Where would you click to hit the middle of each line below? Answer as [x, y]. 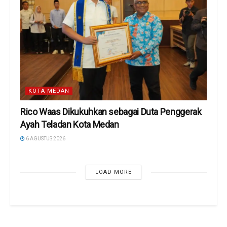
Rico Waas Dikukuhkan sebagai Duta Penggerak [111, 112]
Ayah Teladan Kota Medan [70, 125]
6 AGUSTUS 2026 [45, 139]
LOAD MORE [113, 172]
